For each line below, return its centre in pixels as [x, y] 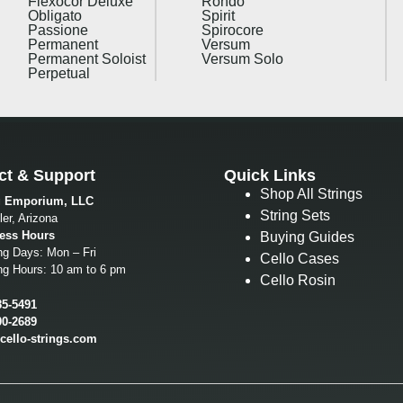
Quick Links [270, 175]
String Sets [295, 215]
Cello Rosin [298, 280]
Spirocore [232, 30]
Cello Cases [300, 258]
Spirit [218, 15]
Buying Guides [307, 237]
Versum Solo [242, 58]
